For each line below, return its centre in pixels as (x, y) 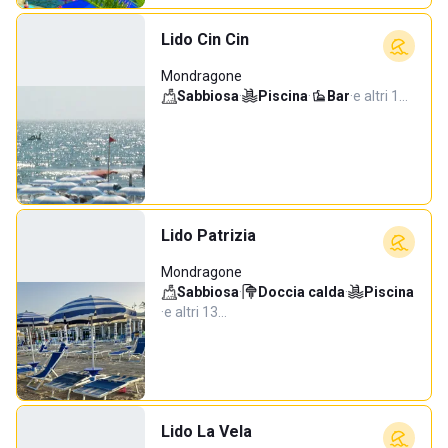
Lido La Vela (206, 431)
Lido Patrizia (208, 235)
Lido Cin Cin (205, 39)
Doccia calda (301, 292)
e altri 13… (195, 312)
